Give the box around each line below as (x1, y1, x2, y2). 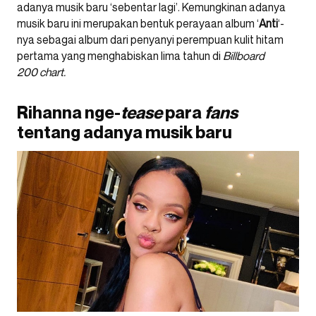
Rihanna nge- (17, 102, 121, 123)
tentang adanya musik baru (17, 121, 232, 142)
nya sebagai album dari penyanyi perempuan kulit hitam (17, 32, 284, 47)
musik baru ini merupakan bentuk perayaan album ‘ (17, 16, 259, 30)
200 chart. (17, 64, 66, 79)
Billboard (223, 48, 265, 63)
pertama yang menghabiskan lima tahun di (17, 48, 223, 63)
